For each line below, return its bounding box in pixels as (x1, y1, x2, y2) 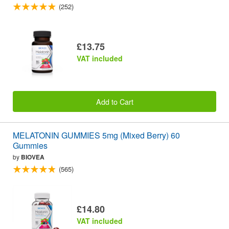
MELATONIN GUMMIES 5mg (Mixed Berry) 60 (13, 129, 180, 141)
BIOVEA (21, 152, 44, 162)
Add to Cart (96, 96, 133, 107)
